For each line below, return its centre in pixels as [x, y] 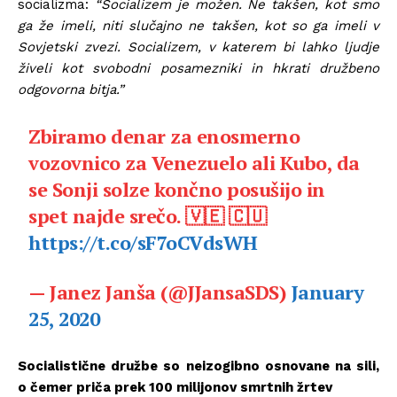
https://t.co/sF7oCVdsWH [143, 242]
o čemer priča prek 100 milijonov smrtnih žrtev [175, 387]
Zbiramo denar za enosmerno [164, 136]
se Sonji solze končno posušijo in [177, 189]
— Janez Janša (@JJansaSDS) [160, 292]
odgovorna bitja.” [71, 89]
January [327, 292]
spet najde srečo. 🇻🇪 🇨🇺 [148, 215]
